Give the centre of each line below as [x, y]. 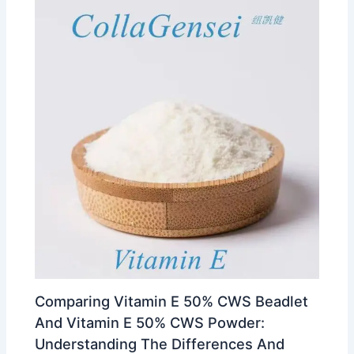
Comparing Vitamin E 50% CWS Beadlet [172, 301]
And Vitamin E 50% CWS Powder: [150, 322]
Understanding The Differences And [160, 343]
